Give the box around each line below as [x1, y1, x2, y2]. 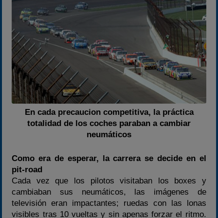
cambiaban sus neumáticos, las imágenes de [12, 187, 206, 197]
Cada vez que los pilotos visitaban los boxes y [12, 176, 206, 185]
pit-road [12, 164, 43, 174]
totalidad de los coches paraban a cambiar [27, 119, 191, 128]
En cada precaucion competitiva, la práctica [24, 108, 194, 117]
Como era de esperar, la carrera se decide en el [12, 153, 206, 163]
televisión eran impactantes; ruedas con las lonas [12, 198, 206, 208]
